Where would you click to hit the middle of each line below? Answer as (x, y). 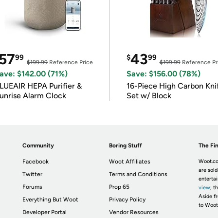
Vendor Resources (134, 212)
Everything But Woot (51, 200)
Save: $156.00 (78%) (163, 74)
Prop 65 (119, 187)
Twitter (33, 174)
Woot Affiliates (130, 162)
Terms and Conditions (138, 174)
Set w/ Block (149, 96)
